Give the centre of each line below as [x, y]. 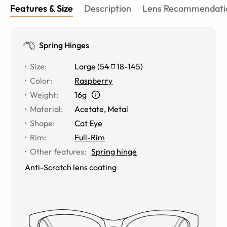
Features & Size [42, 8]
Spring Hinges [64, 45]
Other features [57, 151]
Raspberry [94, 80]
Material [46, 109]
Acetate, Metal [102, 109]
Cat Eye [89, 123]
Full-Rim [90, 137]
